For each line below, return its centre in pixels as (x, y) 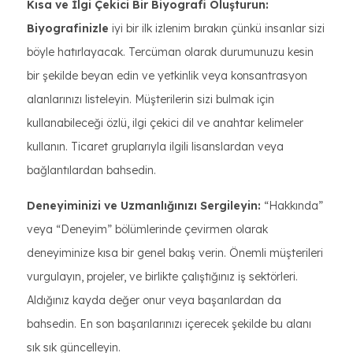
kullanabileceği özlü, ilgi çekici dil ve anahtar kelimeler (165, 123)
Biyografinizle (68, 28)
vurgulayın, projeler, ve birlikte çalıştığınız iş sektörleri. (162, 277)
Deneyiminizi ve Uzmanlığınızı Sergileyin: (144, 206)
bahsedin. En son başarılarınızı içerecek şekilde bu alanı (169, 324)
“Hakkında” (292, 206)
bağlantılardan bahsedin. (91, 170)
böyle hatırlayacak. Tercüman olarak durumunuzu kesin (170, 52)
